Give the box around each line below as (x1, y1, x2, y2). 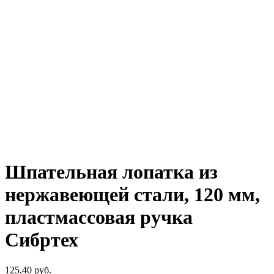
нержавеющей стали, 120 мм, (5, 183, 260, 206)
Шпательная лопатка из (5, 161, 218, 183)
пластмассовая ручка (5, 206, 193, 229)
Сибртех (5, 229, 78, 251)
